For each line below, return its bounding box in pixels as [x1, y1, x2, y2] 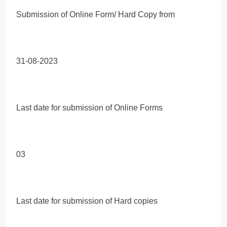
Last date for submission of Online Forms [16, 103, 163, 112]
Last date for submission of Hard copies [16, 196, 158, 205]
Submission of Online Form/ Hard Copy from [16, 10, 175, 19]
